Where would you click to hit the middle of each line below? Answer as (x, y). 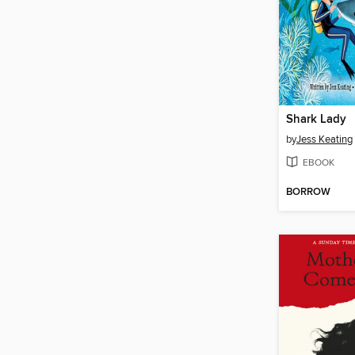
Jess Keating (324, 140)
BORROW (308, 192)
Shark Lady (316, 120)
